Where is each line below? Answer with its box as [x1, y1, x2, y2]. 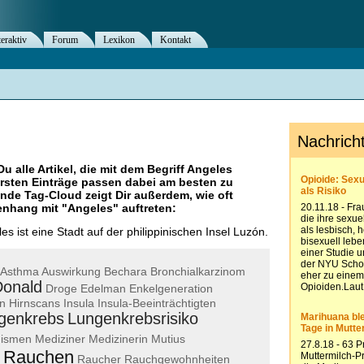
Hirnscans [9, 296, 60, 310]
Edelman [80, 281, 126, 295]
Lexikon [103, 34, 135, 45]
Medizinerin [89, 331, 148, 345]
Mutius [151, 331, 185, 345]
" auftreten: [113, 201, 176, 215]
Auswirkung [41, 264, 101, 278]
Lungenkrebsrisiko [67, 309, 198, 327]
